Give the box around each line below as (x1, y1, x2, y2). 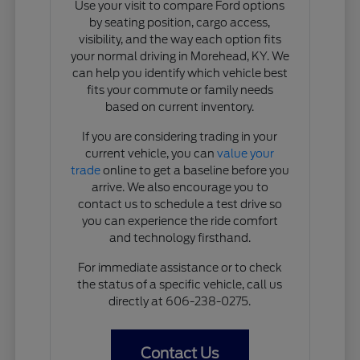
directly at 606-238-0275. (108, 294, 252, 308)
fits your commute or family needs (86, 83, 273, 96)
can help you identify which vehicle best (72, 66, 288, 80)
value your (217, 146, 275, 160)
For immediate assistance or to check (77, 260, 282, 274)
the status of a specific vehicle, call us (77, 277, 283, 291)
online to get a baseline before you (100, 163, 289, 177)
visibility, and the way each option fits (78, 32, 281, 46)
